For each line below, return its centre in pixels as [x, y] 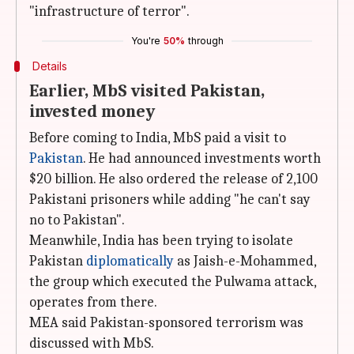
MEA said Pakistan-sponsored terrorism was [166, 323]
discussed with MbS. [92, 343]
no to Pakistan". [77, 220]
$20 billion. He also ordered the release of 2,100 [173, 179]
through [205, 41]
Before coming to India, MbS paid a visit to [158, 138]
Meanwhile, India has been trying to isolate [161, 241]
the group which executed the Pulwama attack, [173, 282]
